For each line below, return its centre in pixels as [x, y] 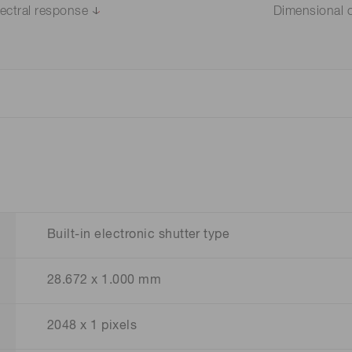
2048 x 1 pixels [92, 326]
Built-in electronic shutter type [139, 235]
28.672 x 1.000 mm [104, 281]
